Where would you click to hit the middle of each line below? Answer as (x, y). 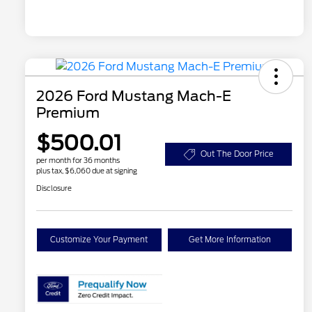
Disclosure (54, 188)
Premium (68, 113)
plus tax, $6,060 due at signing (87, 171)
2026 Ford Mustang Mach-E (134, 96)
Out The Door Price (237, 154)
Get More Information (229, 240)
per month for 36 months (78, 161)
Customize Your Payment (99, 240)
